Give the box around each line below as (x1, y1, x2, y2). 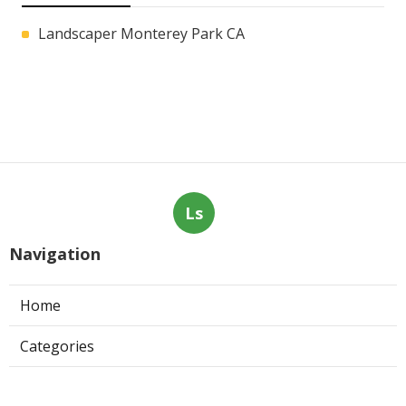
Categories (20, 335, 94, 356)
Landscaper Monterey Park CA (38, 23, 245, 43)
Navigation (9, 242, 101, 265)
